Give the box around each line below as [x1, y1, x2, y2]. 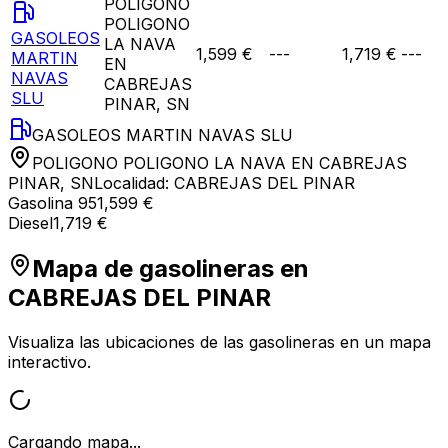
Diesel [8, 212, 53, 233]
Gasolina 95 [8, 192, 97, 213]
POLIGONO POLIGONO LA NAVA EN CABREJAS [32, 152, 407, 173]
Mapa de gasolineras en [32, 253, 309, 283]
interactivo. [8, 351, 91, 372]
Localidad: [94, 172, 174, 193]
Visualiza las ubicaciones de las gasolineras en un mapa [8, 331, 431, 352]
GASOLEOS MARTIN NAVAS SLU [32, 124, 293, 145]
